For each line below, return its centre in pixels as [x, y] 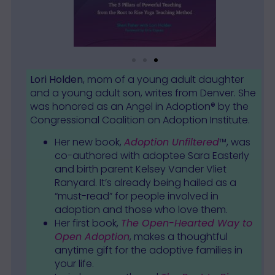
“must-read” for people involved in [136, 196]
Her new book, [89, 142]
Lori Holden [56, 79]
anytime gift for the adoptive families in [148, 250]
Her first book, [87, 223]
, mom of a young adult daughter [163, 79]
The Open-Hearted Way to [186, 223]
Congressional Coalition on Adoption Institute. [140, 120]
